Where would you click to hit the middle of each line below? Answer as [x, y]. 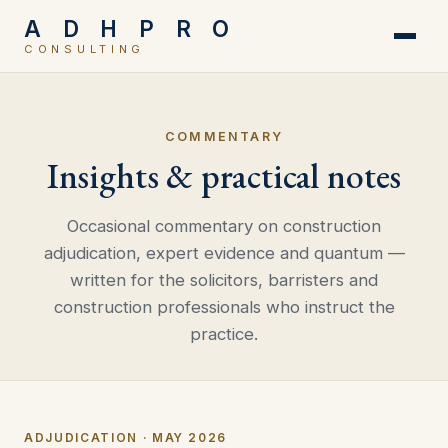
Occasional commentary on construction [224, 226]
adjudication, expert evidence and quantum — [224, 253]
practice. [224, 334]
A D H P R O [131, 28]
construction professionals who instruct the [224, 307]
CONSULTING [85, 48]
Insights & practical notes [224, 176]
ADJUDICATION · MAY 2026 [126, 438]
